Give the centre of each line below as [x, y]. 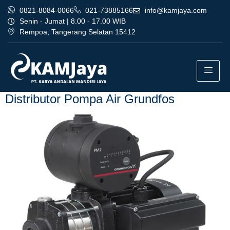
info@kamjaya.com [176, 10]
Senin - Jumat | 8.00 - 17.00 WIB [72, 21]
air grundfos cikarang [88, 74]
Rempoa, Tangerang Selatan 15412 [77, 32]
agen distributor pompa [131, 54]
